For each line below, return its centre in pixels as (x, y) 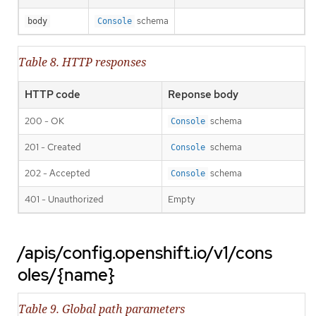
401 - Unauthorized (64, 199)
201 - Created (53, 147)
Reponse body (203, 94)
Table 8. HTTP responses (82, 62)
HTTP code (53, 94)
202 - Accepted (57, 173)
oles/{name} (66, 274)
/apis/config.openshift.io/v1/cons (145, 253)
